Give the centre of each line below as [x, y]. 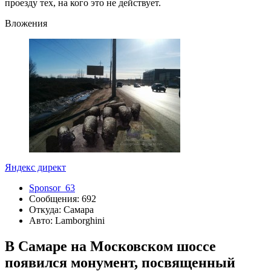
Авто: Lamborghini [67, 221]
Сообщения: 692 [63, 199]
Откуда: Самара [61, 210]
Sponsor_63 [52, 188]
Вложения [26, 24]
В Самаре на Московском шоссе [110, 247]
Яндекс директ [35, 168]
